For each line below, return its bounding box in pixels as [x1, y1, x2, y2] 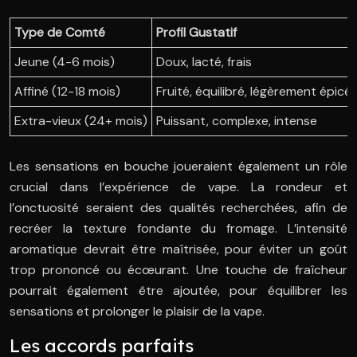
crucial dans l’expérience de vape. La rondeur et [10, 178, 347, 196]
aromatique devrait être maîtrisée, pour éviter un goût [10, 241, 347, 258]
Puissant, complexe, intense [156, 112, 317, 130]
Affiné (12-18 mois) [14, 83, 120, 100]
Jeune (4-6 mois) [14, 53, 115, 71]
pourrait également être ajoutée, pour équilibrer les [10, 282, 347, 300]
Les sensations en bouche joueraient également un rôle [10, 158, 347, 175]
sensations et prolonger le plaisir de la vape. [10, 303, 265, 320]
